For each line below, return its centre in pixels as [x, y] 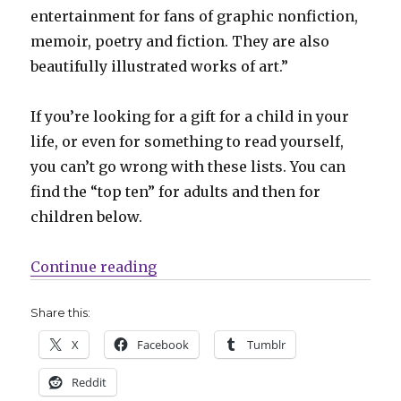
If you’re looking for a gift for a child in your [190, 116]
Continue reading [94, 266]
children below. [87, 216]
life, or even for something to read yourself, [188, 141]
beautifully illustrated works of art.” [160, 66]
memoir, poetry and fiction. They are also [180, 41]
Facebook [163, 344]
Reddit [90, 382]
